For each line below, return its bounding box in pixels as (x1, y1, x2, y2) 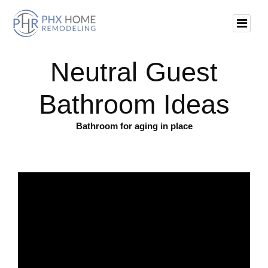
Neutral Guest (50, 56, 218, 87)
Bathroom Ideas (38, 89, 230, 120)
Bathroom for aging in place (75, 120, 193, 131)
